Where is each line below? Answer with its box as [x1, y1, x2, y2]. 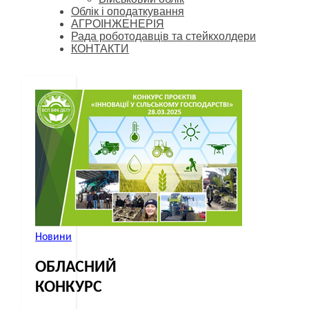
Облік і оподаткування [71, 6, 184, 17]
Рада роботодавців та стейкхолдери [71, 30, 256, 42]
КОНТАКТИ [71, 43, 129, 54]
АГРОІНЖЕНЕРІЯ [71, 18, 164, 30]
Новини [35, 232, 72, 243]
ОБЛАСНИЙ [35, 259, 117, 276]
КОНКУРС [35, 279, 102, 296]
